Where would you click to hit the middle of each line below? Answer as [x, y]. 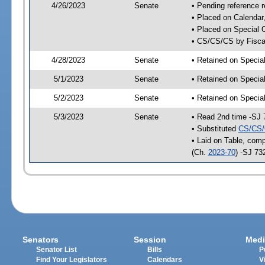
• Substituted [215, 128]
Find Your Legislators [72, 260]
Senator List [57, 250]
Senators [41, 240]
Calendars [165, 260]
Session [150, 240]
